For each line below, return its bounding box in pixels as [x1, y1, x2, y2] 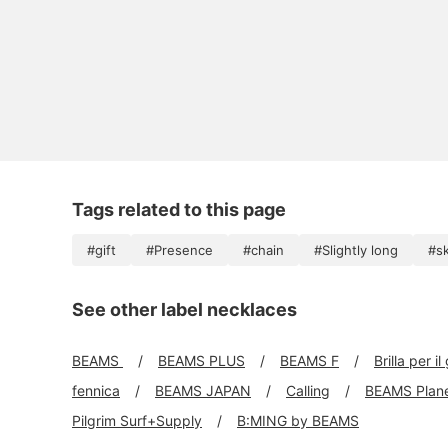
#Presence [146, 242, 213, 258]
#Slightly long [314, 242, 398, 258]
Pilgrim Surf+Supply [72, 412, 202, 429]
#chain [243, 242, 284, 258]
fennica [72, 382, 120, 399]
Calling [286, 382, 330, 399]
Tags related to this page [72, 199, 286, 220]
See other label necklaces [72, 299, 297, 320]
